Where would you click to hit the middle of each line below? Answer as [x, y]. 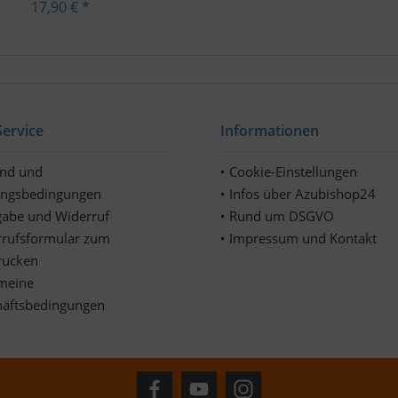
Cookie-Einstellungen [293, 171]
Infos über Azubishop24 [302, 193]
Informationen [270, 130]
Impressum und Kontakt [303, 238]
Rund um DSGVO [282, 215]
